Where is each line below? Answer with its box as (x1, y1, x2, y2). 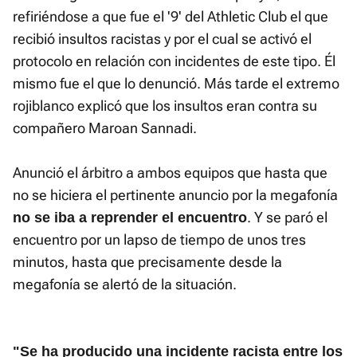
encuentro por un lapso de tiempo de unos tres (13, 231, 306, 249)
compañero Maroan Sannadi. (13, 120, 197, 137)
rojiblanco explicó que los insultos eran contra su (13, 97, 317, 115)
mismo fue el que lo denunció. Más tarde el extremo (13, 75, 339, 92)
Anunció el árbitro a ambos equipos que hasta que (13, 164, 328, 182)
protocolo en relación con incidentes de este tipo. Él (13, 53, 335, 70)
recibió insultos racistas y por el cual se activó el (13, 30, 312, 48)
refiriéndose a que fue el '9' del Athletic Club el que (13, 8, 328, 25)
